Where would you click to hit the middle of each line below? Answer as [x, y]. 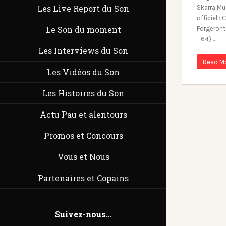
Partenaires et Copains [83, 178]
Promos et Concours [83, 135]
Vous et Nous [83, 157]
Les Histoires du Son [83, 93]
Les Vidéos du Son [83, 72]
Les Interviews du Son [83, 51]
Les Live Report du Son [83, 8]
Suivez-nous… [83, 214]
